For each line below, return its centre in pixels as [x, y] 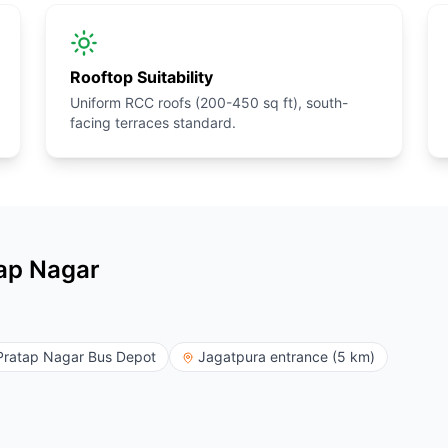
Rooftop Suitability [142, 77]
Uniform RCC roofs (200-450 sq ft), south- [209, 102]
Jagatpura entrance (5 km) [286, 356]
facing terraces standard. [153, 122]
